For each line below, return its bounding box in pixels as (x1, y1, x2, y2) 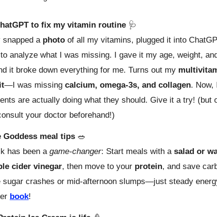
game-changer (49, 146, 101, 156)
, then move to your (62, 161, 135, 171)
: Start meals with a (101, 146, 174, 156)
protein (135, 161, 162, 171)
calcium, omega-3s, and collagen (65, 80, 191, 90)
